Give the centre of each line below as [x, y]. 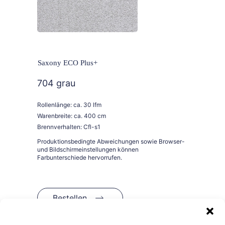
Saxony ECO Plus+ [68, 63]
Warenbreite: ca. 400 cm [72, 116]
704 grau [56, 83]
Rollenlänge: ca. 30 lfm [69, 105]
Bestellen [70, 198]
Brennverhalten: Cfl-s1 [69, 127]
